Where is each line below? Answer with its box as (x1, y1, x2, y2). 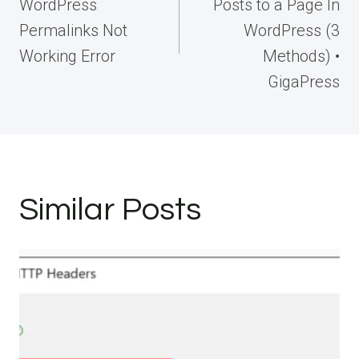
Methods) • (263, 46, 340, 66)
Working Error (19, 46, 115, 66)
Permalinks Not (19, 20, 127, 40)
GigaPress (268, 71, 340, 91)
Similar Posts (19, 192, 201, 226)
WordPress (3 (244, 20, 340, 40)
